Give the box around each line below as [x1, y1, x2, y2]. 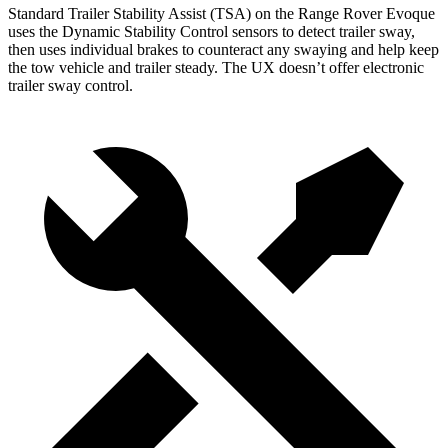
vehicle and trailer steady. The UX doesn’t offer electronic [55, 59, 424, 76]
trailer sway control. [8, 77, 133, 94]
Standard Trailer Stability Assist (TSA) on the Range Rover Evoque [8, 5, 435, 22]
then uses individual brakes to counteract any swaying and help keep [8, 41, 439, 58]
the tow [8, 59, 55, 76]
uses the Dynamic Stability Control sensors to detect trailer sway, [8, 23, 415, 40]
